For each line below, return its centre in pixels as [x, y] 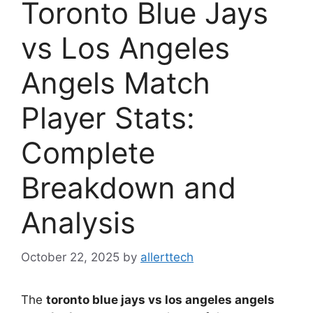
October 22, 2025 [70, 257]
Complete [88, 153]
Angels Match [116, 83]
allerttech [167, 257]
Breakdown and [129, 188]
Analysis [78, 223]
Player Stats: [108, 118]
